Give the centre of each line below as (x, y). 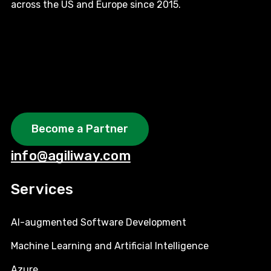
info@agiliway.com (71, 155)
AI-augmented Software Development (99, 222)
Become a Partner (80, 129)
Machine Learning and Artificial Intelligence (110, 246)
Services (42, 189)
